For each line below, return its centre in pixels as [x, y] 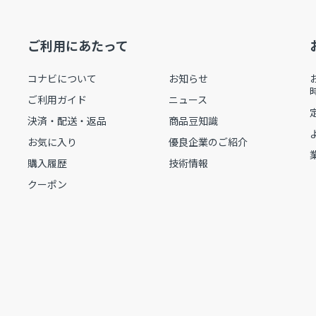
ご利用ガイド [57, 100]
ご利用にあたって [78, 45]
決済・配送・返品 [67, 121]
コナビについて [62, 79]
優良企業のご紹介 [208, 142]
